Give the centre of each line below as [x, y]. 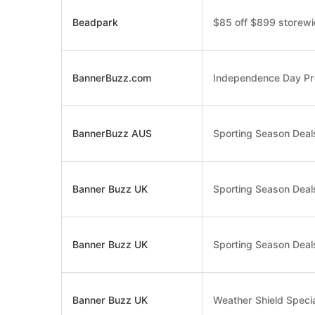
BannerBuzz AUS [112, 134]
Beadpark [95, 22]
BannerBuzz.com [112, 78]
